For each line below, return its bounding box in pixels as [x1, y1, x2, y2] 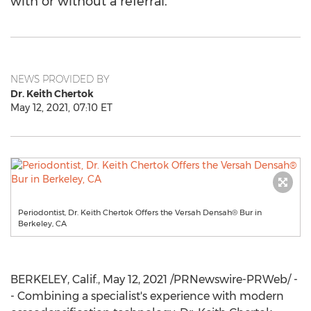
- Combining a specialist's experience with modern [10, 289, 284, 303]
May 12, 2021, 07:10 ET [10, 101, 112, 114]
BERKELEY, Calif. [10, 273, 98, 286]
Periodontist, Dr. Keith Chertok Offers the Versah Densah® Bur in [18, 208, 262, 217]
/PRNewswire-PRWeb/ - [167, 273, 298, 286]
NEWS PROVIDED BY [10, 73, 110, 85]
